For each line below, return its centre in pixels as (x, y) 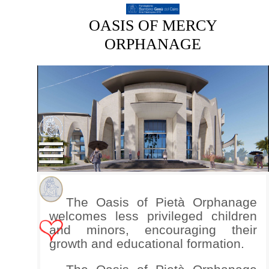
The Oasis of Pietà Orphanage (162, 202)
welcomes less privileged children (153, 216)
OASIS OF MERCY (153, 26)
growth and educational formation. (147, 243)
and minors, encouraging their (153, 229)
